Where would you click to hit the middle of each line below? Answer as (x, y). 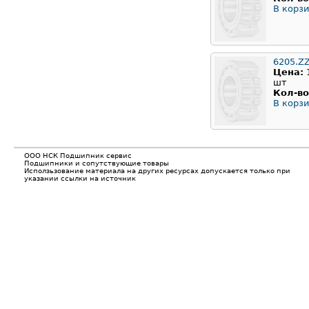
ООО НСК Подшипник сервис (78, 156)
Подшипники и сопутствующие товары (97, 163)
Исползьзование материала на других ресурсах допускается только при (157, 171)
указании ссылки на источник (80, 179)
